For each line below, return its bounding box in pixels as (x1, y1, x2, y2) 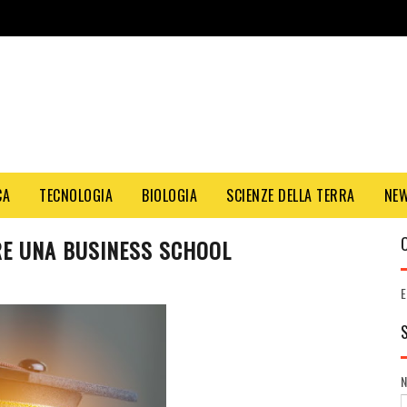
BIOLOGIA (142, 184, 197, 206)
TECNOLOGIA (39, 184, 113, 206)
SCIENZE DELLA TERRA (226, 184, 355, 206)
